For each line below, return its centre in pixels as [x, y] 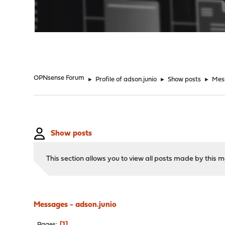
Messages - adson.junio [75, 205]
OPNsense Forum [59, 78]
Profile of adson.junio [126, 80]
